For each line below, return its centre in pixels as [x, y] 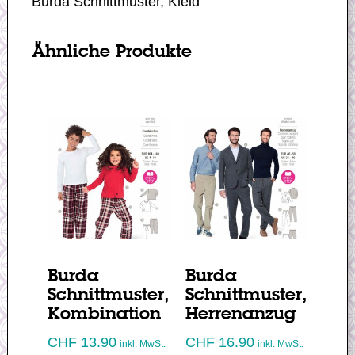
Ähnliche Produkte [111, 52]
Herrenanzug [240, 314]
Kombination [104, 314]
